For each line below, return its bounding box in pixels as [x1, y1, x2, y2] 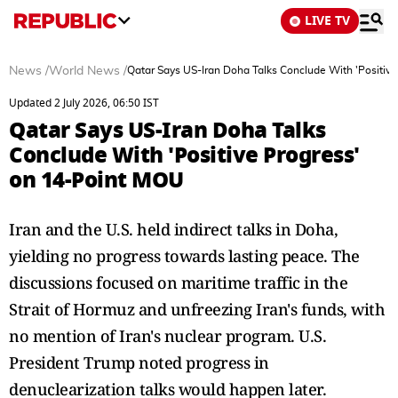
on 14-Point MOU [9, 163, 184, 196]
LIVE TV [305, 12, 350, 30]
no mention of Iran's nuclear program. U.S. [9, 325, 326, 346]
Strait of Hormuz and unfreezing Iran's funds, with [9, 298, 385, 320]
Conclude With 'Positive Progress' [9, 139, 360, 171]
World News [49, 65, 120, 77]
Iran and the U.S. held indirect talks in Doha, [9, 219, 338, 240]
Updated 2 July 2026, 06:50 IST [9, 95, 159, 111]
